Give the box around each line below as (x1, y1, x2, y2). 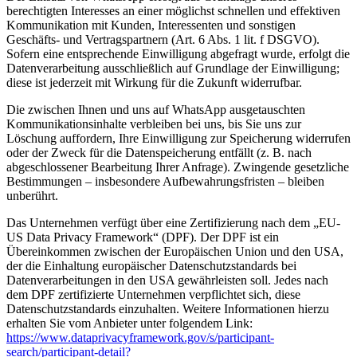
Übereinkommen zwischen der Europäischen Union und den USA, (6, 244, 343, 258)
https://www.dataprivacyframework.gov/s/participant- (6, 330, 274, 344)
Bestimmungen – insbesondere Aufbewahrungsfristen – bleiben (6, 174, 324, 188)
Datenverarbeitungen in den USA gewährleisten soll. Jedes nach (6, 273, 328, 287)
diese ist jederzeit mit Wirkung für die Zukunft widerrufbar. (6, 75, 302, 89)
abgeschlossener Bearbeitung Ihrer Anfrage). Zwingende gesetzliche (6, 159, 349, 174)
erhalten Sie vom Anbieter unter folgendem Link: (6, 316, 253, 330)
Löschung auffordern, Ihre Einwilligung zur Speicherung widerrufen (6, 131, 351, 145)
